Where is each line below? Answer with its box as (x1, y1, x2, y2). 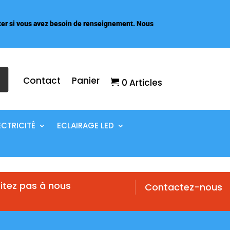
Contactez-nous (145, 180, 222, 194)
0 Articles (122, 76, 163, 89)
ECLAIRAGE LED (57, 120, 114, 131)
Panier (72, 74, 100, 87)
